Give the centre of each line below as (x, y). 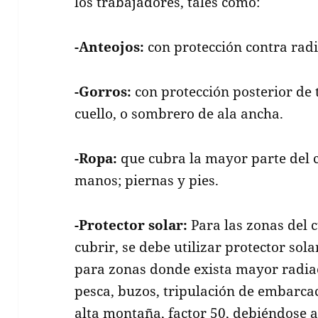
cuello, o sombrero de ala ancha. (179, 113)
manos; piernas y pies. (147, 180)
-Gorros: (103, 91)
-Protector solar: (131, 225)
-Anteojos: (110, 46)
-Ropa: (96, 158)
